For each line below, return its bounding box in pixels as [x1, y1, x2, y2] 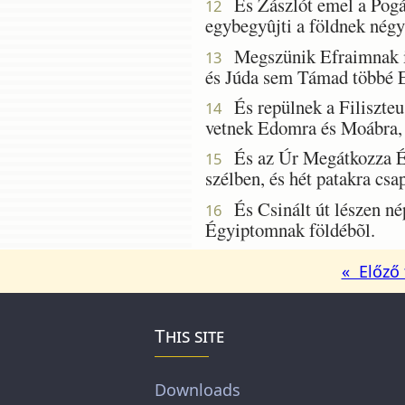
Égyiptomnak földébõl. [205, 216, 375, 242]
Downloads [155, 378, 241, 400]
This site [155, 322, 225, 348]
